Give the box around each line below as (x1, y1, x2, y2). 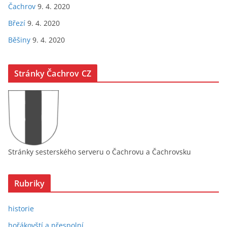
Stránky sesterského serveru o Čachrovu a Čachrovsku (8, 147, 191, 157)
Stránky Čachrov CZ (14, 68, 91, 79)
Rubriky (14, 178, 45, 189)
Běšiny (8, 35, 30, 45)
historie (8, 204, 34, 213)
